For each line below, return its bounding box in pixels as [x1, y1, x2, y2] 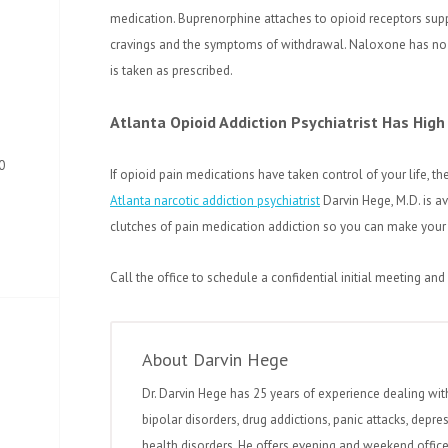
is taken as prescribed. [110, 62, 233, 79]
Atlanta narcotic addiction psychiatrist [110, 192, 320, 209]
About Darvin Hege [142, 348, 288, 371]
